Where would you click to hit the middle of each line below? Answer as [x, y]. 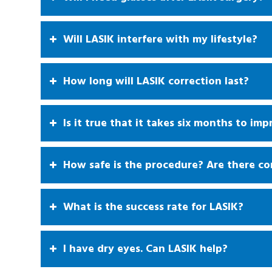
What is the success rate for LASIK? [153, 207]
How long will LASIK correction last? [156, 81]
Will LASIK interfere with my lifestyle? [160, 39]
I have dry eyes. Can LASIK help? [145, 249]
